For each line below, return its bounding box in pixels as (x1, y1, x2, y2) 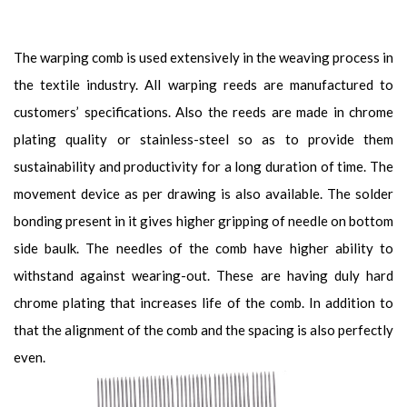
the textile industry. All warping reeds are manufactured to (14, 76, 393, 93)
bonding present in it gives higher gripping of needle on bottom (14, 213, 393, 229)
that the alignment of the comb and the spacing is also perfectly (14, 322, 393, 338)
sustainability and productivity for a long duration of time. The (14, 158, 393, 174)
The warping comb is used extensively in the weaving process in (14, 49, 393, 65)
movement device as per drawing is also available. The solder (14, 185, 393, 202)
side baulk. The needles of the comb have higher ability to (14, 240, 393, 256)
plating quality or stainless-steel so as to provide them (14, 131, 393, 147)
